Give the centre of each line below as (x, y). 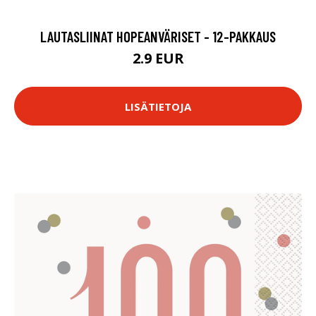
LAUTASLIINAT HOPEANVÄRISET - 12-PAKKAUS (158, 36)
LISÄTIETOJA (158, 106)
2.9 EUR (158, 58)
